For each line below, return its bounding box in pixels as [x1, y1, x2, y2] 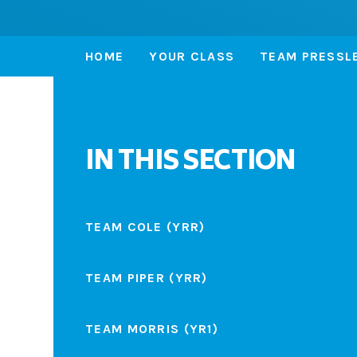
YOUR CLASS [149, 49, 235, 64]
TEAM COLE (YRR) [85, 219, 206, 235]
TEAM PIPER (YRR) [85, 269, 208, 285]
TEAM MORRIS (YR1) [85, 320, 218, 336]
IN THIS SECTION [85, 140, 296, 186]
